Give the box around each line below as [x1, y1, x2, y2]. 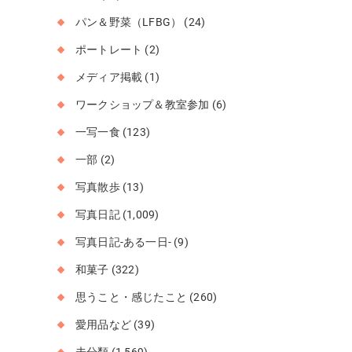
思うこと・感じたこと [75, 291, 187, 303]
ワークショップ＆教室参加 [75, 98, 210, 111]
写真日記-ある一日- [75, 236, 171, 248]
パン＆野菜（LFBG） [75, 16, 182, 28]
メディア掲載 [75, 71, 143, 83]
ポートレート [75, 43, 143, 56]
